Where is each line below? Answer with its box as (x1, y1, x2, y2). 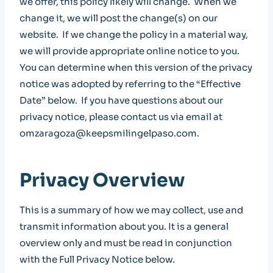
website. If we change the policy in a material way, (19, 29, 248, 40)
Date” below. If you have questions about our (19, 94, 223, 106)
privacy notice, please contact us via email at (19, 111, 222, 122)
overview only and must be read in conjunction (19, 237, 232, 249)
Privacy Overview (19, 169, 185, 192)
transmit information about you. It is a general (19, 221, 229, 232)
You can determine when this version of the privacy (19, 62, 252, 73)
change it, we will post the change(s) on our (19, 12, 218, 24)
